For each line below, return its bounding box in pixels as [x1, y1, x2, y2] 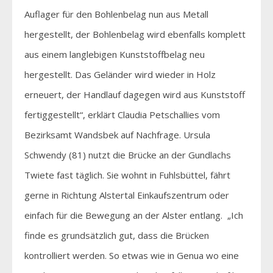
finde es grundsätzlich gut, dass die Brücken [24, 229, 209, 241]
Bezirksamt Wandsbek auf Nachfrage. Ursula [24, 128, 210, 141]
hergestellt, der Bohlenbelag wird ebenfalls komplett [24, 27, 246, 40]
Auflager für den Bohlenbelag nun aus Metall [24, 7, 208, 20]
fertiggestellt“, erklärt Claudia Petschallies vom [24, 108, 220, 121]
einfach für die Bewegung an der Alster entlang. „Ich [24, 208, 243, 221]
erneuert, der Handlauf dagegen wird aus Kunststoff [24, 88, 245, 101]
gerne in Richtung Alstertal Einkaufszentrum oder [24, 188, 229, 201]
